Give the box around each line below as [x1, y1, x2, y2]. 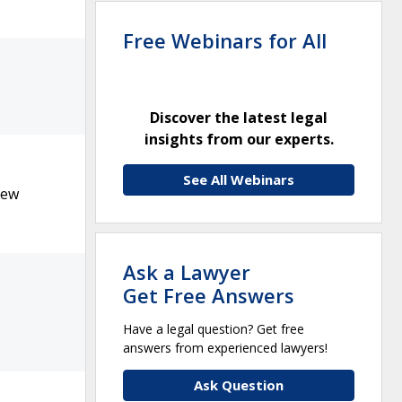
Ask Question [194, 375, 284, 394]
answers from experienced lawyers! [123, 338, 328, 356]
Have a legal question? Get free [123, 319, 304, 337]
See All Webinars [183, 170, 294, 188]
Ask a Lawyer [123, 258, 250, 285]
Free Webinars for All [123, 26, 327, 54]
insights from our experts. [144, 128, 334, 149]
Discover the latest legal [150, 107, 328, 127]
